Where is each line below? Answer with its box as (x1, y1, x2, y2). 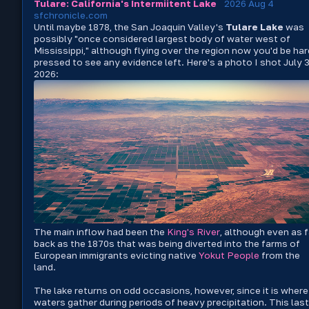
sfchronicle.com (34, 10, 108, 21)
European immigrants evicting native (34, 250, 199, 261)
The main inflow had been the (34, 226, 167, 237)
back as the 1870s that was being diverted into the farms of (34, 238, 300, 249)
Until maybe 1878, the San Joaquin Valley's (34, 21, 226, 32)
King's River (167, 226, 220, 237)
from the (259, 250, 300, 261)
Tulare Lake (226, 21, 283, 32)
